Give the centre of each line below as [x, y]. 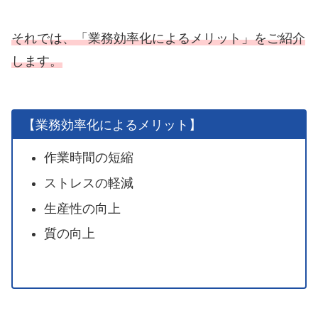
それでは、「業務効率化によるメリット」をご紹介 [158, 39]
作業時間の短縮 [88, 158]
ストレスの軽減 [88, 183]
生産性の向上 [82, 208]
